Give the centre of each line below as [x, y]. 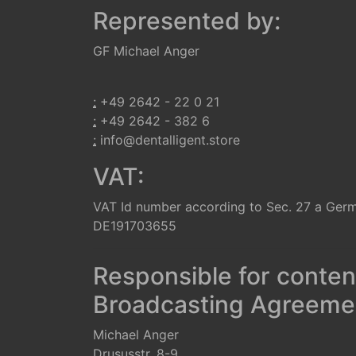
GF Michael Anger [146, 51]
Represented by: [187, 21]
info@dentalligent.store [170, 140]
